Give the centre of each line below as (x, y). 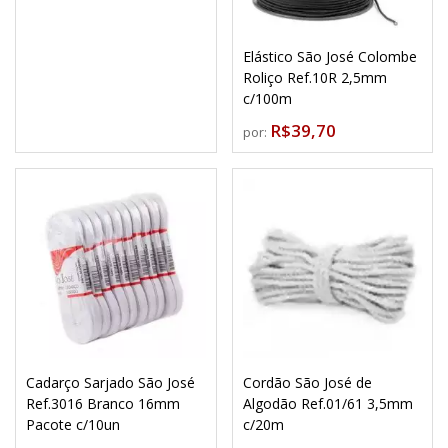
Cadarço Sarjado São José (110, 382)
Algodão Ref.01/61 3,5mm (327, 403)
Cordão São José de (307, 382)
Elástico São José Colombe (329, 56)
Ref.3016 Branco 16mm (103, 403)
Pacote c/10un (73, 424)
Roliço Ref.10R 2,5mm (314, 77)
